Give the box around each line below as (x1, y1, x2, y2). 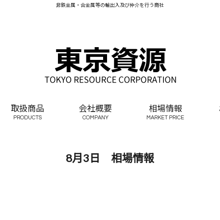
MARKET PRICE (146, 115, 184, 120)
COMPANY (82, 115, 109, 120)
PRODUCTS (13, 115, 42, 120)
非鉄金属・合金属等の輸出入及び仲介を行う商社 (56, 2, 164, 8)
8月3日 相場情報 (66, 151, 154, 165)
